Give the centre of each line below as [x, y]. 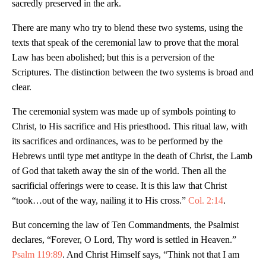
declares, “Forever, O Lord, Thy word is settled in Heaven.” [124, 240]
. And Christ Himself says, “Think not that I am [151, 255]
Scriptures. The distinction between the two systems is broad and [133, 72]
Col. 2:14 [206, 201]
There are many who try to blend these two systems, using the [127, 28]
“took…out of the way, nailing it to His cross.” [100, 201]
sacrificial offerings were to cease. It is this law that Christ [119, 186]
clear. [22, 87]
